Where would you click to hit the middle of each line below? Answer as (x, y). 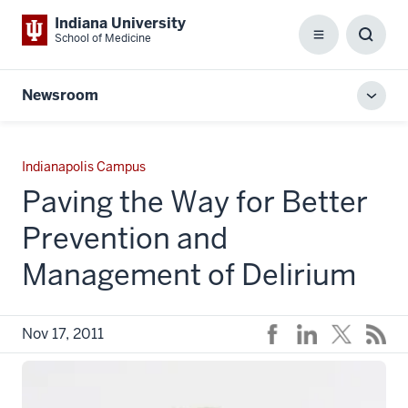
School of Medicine (103, 38)
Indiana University (120, 23)
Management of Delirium (189, 275)
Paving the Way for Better (195, 202)
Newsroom (60, 95)
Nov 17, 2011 (63, 334)
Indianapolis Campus (84, 167)
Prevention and (125, 238)
